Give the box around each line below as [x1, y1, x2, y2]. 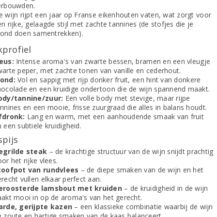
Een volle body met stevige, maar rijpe [63, 93, 190, 103]
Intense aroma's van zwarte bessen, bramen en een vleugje [14, 57, 211, 66]
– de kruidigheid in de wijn [122, 184, 208, 193]
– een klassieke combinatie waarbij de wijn [72, 202, 213, 211]
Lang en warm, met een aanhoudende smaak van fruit [25, 112, 204, 121]
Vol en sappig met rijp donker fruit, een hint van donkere [15, 75, 201, 84]
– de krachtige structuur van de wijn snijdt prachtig [47, 147, 214, 156]
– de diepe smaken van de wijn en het [78, 165, 204, 174]
